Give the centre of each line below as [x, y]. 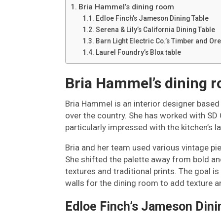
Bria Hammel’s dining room [127, 7]
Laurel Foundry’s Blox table [138, 52]
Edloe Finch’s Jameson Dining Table [152, 18]
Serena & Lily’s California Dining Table [155, 30]
